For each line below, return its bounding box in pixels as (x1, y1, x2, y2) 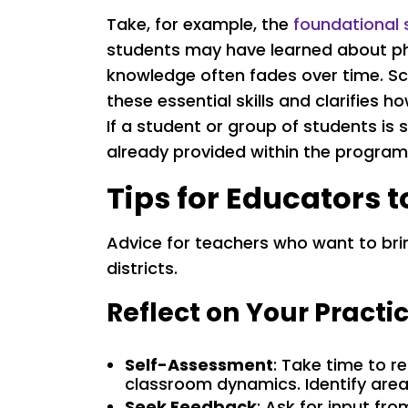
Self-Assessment (125, 353, 273, 377)
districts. (107, 257, 182, 280)
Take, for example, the (107, 13, 293, 36)
